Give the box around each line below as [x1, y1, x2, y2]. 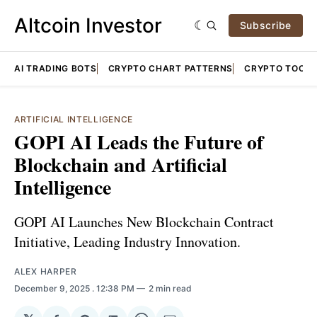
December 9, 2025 [14, 282, 92, 294]
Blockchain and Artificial [14, 150, 227, 179]
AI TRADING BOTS [14, 63, 97, 74]
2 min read [149, 282, 192, 294]
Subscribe [239, 19, 292, 31]
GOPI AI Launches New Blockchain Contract [14, 212, 274, 231]
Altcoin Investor [14, 13, 162, 38]
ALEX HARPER [14, 265, 77, 277]
